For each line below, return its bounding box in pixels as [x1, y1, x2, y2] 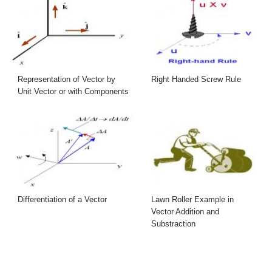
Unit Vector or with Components [18, 87, 129, 97]
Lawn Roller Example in [151, 194, 234, 204]
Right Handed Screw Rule [151, 75, 241, 84]
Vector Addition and [151, 206, 219, 216]
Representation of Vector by [18, 75, 116, 84]
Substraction [151, 219, 195, 228]
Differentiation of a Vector [18, 194, 107, 204]
